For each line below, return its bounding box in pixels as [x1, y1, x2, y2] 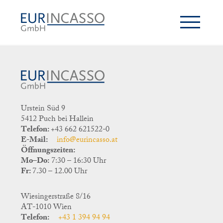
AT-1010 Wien [21, 200, 72, 215]
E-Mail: [21, 133, 48, 148]
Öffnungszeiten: [21, 143, 76, 158]
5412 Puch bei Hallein [21, 112, 94, 127]
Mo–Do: [21, 154, 50, 169]
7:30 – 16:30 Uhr [49, 154, 107, 169]
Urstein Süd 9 [21, 102, 66, 116]
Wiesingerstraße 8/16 [21, 190, 91, 205]
